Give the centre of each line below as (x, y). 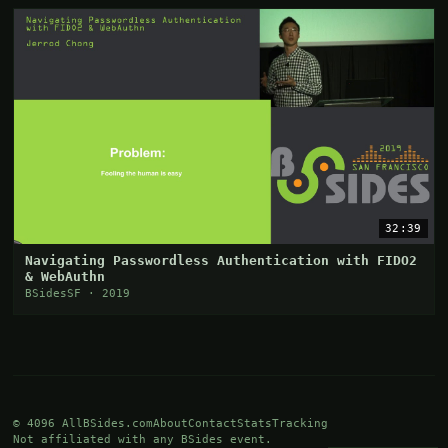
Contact (213, 424)
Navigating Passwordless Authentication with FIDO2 (221, 261)
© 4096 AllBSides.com (83, 424)
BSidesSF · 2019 (78, 294)
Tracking (300, 424)
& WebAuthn (65, 277)
